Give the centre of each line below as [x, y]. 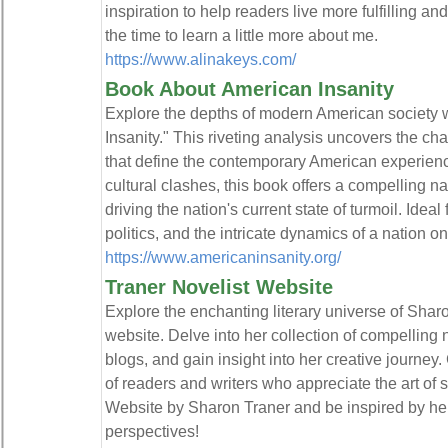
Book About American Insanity [249, 89]
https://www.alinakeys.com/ [200, 59]
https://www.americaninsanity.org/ [222, 257]
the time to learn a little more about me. [241, 35]
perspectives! [151, 431]
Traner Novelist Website [218, 287]
